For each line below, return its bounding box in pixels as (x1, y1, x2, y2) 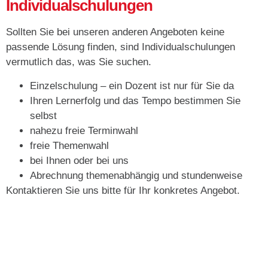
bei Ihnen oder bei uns (30, 154, 129, 166)
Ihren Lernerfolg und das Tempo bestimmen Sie (30, 95, 240, 106)
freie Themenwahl (30, 139, 109, 151)
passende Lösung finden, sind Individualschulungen (6, 41, 235, 53)
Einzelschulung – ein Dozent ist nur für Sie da (30, 80, 234, 92)
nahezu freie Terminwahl (30, 124, 138, 136)
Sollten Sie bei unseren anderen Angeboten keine (6, 26, 224, 38)
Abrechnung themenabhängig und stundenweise (30, 169, 242, 181)
